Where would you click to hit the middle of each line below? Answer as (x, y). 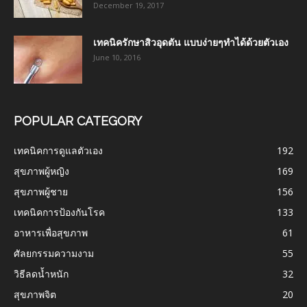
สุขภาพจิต (35, 294)
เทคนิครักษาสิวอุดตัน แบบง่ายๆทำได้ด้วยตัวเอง (191, 42)
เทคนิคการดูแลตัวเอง (58, 150)
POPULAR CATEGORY (78, 121)
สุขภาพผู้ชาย (41, 191)
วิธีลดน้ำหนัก (41, 273)
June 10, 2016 (117, 57)
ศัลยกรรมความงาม (54, 253)
